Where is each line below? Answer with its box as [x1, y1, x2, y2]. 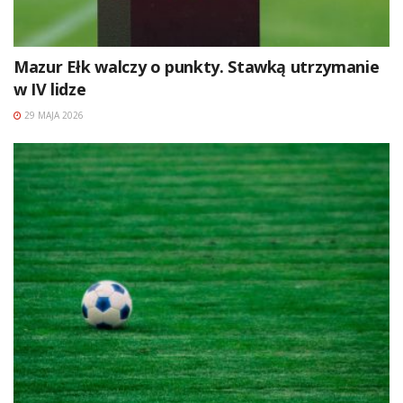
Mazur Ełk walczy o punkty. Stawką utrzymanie [13, 56, 380, 78]
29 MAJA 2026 [22, 109, 84, 122]
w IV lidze [13, 78, 86, 101]
